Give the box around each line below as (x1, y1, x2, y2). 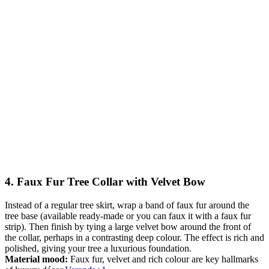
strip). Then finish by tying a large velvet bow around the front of (5, 221, 251, 232)
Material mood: (5, 253, 68, 264)
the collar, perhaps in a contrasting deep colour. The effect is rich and (5, 232, 264, 243)
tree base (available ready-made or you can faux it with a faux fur (5, 210, 251, 221)
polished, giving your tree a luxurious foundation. (5, 243, 192, 253)
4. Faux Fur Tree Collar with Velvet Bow (5, 175, 205, 189)
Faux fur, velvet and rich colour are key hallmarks (68, 253, 258, 264)
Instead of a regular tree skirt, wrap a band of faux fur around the (5, 199, 249, 210)
